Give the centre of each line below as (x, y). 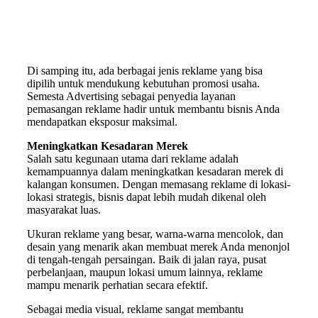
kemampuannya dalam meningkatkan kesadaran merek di (155, 171)
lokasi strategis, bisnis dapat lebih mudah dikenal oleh (147, 197)
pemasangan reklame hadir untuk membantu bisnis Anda (153, 109)
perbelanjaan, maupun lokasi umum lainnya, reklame (145, 272)
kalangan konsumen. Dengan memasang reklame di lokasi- (159, 184)
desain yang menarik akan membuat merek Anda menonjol (158, 247)
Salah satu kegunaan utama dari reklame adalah (133, 159)
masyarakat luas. (64, 210)
